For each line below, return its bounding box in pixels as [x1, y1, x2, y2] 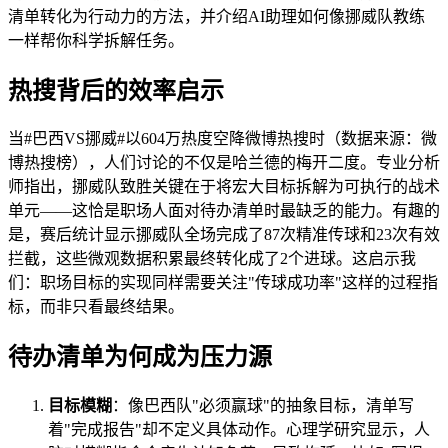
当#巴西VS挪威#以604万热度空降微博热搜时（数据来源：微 [8, 130, 437, 148]
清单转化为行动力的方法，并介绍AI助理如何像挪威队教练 [8, 7, 425, 25]
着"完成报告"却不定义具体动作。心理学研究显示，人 [48, 421, 430, 439]
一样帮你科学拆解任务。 [8, 31, 184, 49]
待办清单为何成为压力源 [8, 344, 272, 371]
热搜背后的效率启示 [8, 77, 224, 104]
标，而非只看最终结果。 [8, 298, 184, 316]
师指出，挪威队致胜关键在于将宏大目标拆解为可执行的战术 [8, 178, 440, 196]
